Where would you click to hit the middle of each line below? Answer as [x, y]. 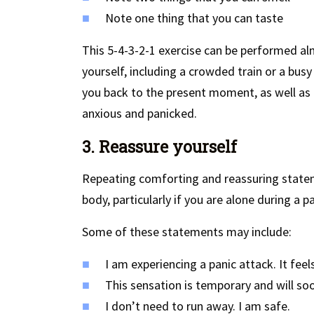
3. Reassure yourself [159, 147]
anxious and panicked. [139, 114]
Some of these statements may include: [187, 232]
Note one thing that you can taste [194, 18]
